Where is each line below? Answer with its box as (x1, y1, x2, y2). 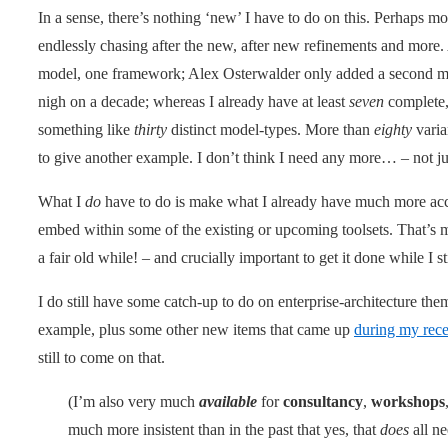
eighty (374, 120, 412, 138)
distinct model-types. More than (167, 120, 374, 138)
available (199, 392, 257, 410)
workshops (371, 392, 445, 410)
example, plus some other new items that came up (38, 320, 354, 338)
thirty (134, 120, 167, 138)
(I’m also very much (68, 392, 199, 410)
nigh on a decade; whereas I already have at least (38, 92, 349, 110)
